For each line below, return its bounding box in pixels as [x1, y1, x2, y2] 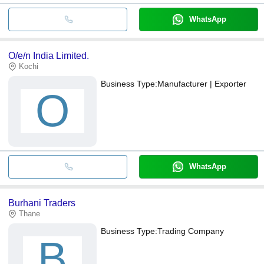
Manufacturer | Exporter [157, 78, 246, 88]
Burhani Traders [8, 197, 75, 208]
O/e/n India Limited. [8, 50, 89, 61]
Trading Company [157, 226, 224, 236]
